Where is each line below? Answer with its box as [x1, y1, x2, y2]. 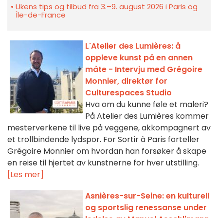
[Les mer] [7, 169, 44, 181]
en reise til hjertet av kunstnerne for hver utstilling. [7, 157, 199, 169]
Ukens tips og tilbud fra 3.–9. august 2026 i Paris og [16, 1, 198, 12]
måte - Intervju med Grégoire [85, 64, 202, 75]
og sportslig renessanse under [85, 202, 207, 214]
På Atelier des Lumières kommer [85, 110, 209, 122]
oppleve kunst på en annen [85, 52, 193, 64]
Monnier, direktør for [85, 75, 167, 87]
